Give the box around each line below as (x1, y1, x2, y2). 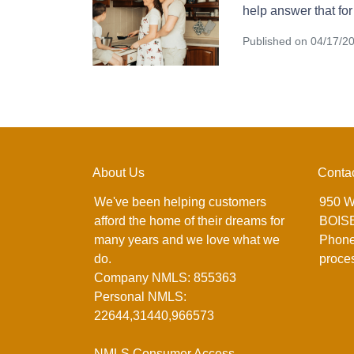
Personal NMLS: (94, 289, 186, 303)
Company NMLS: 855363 (94, 270, 236, 284)
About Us (92, 165, 145, 179)
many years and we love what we (94, 232, 280, 247)
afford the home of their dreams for (94, 213, 284, 228)
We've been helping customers (94, 194, 266, 209)
